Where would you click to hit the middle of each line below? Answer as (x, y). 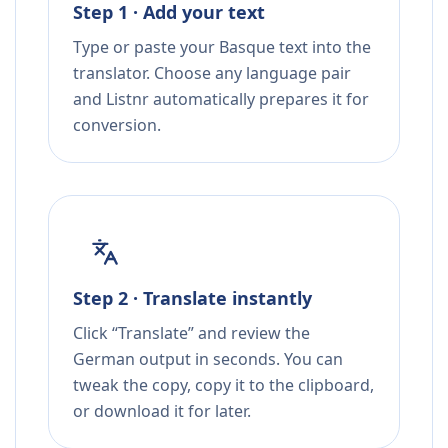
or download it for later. (162, 411)
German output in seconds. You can (208, 359)
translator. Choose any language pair (212, 73)
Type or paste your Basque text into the (222, 47)
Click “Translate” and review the (191, 333)
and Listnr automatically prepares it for (221, 99)
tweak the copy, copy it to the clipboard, (223, 385)
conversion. (117, 125)
